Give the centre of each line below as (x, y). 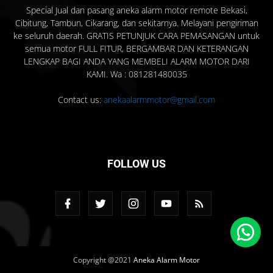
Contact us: (81, 100)
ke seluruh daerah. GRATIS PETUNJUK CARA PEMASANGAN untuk (136, 36)
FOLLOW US (136, 164)
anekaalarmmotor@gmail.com (159, 100)
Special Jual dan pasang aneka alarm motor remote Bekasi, (136, 10)
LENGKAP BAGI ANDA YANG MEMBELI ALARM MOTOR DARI (136, 62)
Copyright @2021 (103, 260)
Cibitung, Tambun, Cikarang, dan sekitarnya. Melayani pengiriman (136, 23)
